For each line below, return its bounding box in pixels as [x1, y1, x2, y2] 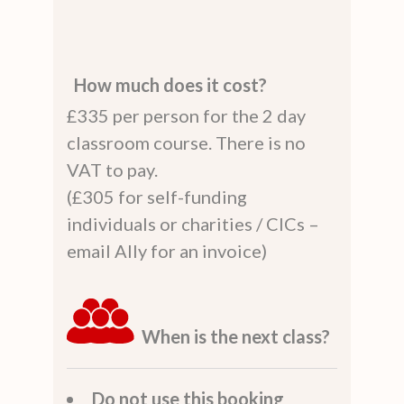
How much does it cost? [74, 73, 267, 96]
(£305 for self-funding [67, 185, 247, 207]
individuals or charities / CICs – [67, 212, 319, 234]
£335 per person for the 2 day [67, 104, 306, 126]
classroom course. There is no [67, 131, 306, 153]
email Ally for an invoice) [67, 239, 267, 262]
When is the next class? [142, 325, 330, 347]
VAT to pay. [67, 158, 158, 180]
